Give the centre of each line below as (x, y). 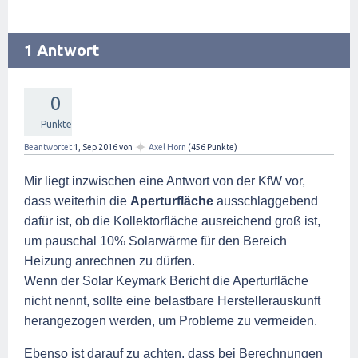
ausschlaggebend (266, 201)
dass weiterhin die (77, 201)
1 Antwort (62, 50)
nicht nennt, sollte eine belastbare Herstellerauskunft (172, 300)
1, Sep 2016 (95, 147)
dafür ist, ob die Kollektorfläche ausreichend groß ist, (172, 221)
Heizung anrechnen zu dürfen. (109, 261)
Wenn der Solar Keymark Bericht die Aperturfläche (166, 280)
